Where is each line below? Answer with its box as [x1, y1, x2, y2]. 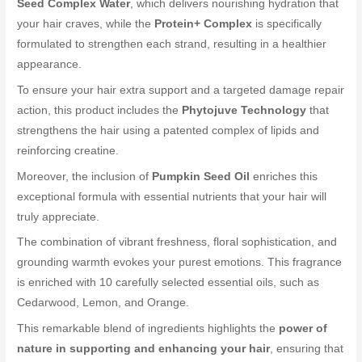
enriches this [250, 170, 318, 183]
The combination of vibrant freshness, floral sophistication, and [17, 236, 338, 249]
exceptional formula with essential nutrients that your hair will [17, 190, 327, 203]
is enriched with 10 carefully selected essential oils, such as [17, 276, 320, 289]
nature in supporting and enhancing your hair [17, 343, 271, 356]
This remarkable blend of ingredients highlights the [17, 322, 280, 335]
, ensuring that [270, 343, 344, 356]
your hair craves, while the [17, 17, 155, 30]
